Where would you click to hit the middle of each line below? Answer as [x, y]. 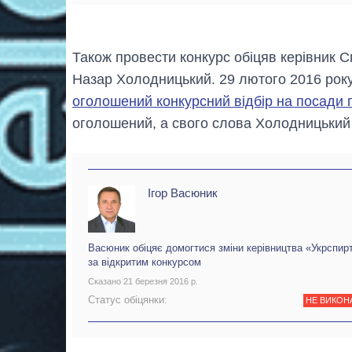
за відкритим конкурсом [145, 262]
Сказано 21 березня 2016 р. [143, 282]
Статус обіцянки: [128, 299]
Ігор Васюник [183, 193]
